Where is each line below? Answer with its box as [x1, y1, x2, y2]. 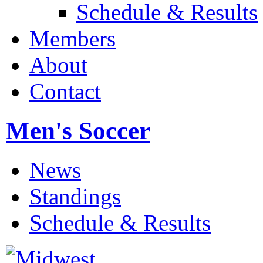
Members [29, 26, 116, 52]
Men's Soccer [6, 117, 150, 145]
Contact [29, 79, 101, 104]
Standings [29, 184, 121, 210]
